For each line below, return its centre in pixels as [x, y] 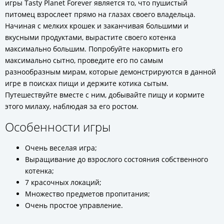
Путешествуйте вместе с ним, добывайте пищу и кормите [105, 95]
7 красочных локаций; [63, 182]
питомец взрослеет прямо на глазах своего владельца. [100, 14]
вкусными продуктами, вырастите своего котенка [90, 37]
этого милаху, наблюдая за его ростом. [72, 106]
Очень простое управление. [74, 205]
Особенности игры [58, 127]
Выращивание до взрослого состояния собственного [116, 159]
